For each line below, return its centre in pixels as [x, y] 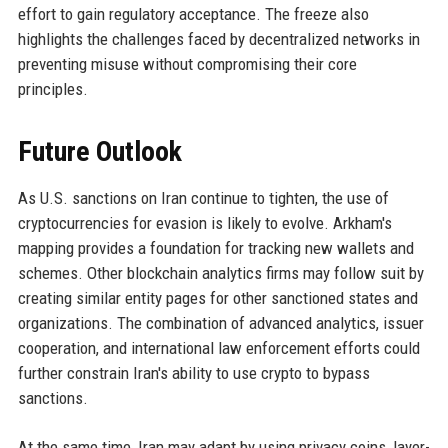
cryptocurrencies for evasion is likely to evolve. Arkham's [204, 223]
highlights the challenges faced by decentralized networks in [218, 39]
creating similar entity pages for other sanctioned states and [217, 298]
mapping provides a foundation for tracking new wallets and [215, 248]
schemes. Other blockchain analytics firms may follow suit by [220, 273]
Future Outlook [99, 152]
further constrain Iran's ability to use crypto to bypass [193, 373]
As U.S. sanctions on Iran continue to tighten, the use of [203, 198]
